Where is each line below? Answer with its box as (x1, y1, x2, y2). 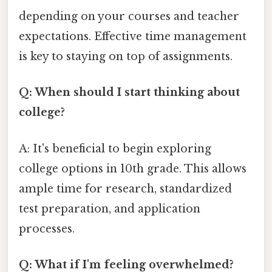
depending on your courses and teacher (19, 10, 239, 24)
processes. (19, 222, 75, 236)
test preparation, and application (19, 202, 200, 216)
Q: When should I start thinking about (19, 86, 240, 100)
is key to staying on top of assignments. (19, 50, 233, 64)
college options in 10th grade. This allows (19, 161, 246, 175)
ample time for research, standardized (19, 182, 232, 195)
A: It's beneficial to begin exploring (19, 141, 211, 155)
